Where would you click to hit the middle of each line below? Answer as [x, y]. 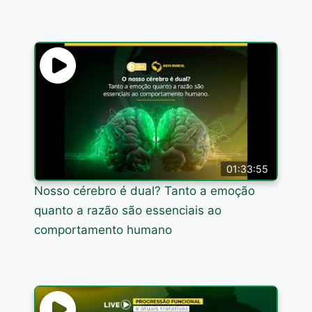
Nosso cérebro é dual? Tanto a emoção [145, 191]
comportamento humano [103, 230]
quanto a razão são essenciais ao [128, 211]
